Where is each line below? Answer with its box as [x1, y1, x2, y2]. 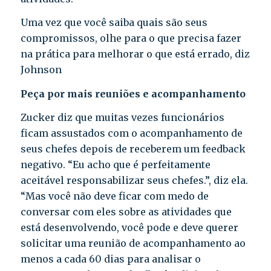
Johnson [20, 64, 62, 76]
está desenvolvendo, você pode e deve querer [20, 221, 238, 234]
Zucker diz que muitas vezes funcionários [20, 111, 224, 124]
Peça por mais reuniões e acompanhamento [20, 87, 246, 100]
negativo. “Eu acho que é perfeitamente [20, 158, 211, 171]
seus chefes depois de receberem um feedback [20, 143, 246, 155]
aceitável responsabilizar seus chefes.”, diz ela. [20, 174, 248, 187]
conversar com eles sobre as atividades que [20, 206, 232, 218]
